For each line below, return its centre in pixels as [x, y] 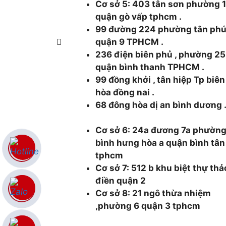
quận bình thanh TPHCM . [150, 67]
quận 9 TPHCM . [130, 42]
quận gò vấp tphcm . [139, 16]
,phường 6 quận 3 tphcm [148, 206]
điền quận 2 [121, 181]
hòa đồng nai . [125, 92]
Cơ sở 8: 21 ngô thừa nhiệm [153, 193]
